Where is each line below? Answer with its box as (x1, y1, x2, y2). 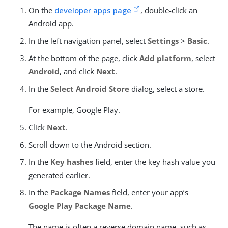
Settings (148, 35, 179, 46)
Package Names (50, 187, 110, 197)
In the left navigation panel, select (28, 35, 148, 46)
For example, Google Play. (28, 104, 120, 115)
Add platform (139, 52, 191, 63)
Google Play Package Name (28, 200, 131, 211)
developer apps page (54, 5, 131, 15)
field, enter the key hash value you (93, 156, 215, 167)
